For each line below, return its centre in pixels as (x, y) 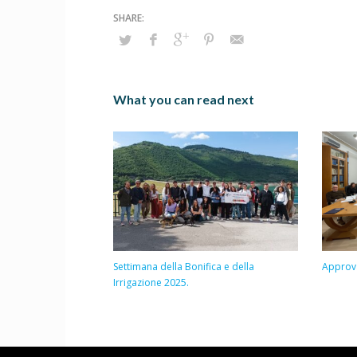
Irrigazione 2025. (151, 283)
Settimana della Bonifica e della (184, 267)
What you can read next (184, 99)
